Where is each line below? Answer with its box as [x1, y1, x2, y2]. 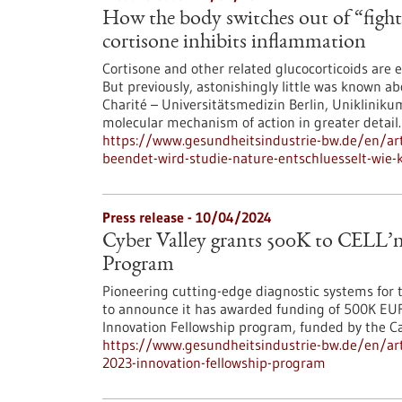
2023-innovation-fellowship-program [102, 354, 326, 371]
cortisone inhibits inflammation [102, 32, 366, 54]
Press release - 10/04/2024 [102, 208, 272, 226]
